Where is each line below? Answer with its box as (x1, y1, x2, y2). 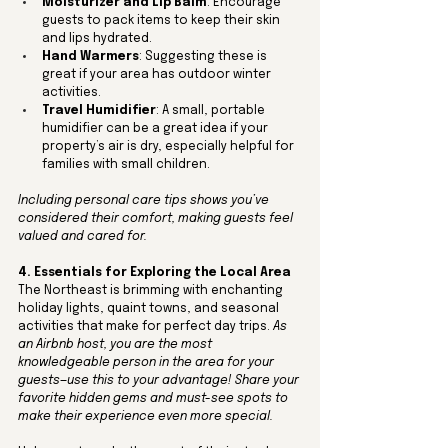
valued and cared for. (18, 231, 147, 244)
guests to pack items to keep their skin (42, 15, 283, 28)
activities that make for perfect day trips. (18, 321, 273, 334)
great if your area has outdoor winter (42, 69, 274, 82)
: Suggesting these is (139, 51, 270, 64)
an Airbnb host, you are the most (18, 339, 215, 352)
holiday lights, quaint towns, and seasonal (18, 303, 282, 316)
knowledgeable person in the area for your (18, 357, 277, 370)
